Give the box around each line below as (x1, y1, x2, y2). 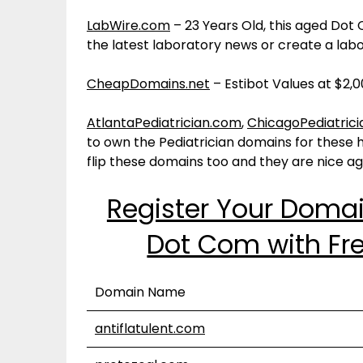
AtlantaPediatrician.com (87, 113, 241, 132)
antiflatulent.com (95, 319, 205, 338)
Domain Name (95, 283, 186, 301)
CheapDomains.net (87, 75, 210, 93)
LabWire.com (87, 16, 170, 35)
